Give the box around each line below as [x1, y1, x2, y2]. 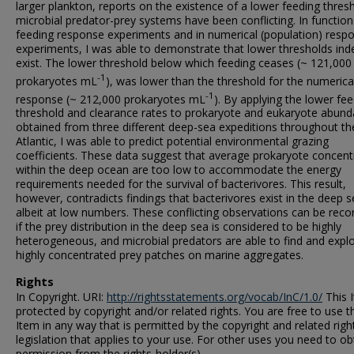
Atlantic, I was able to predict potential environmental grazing [16, 134, 329, 149]
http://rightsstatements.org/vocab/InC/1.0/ [107, 289, 322, 305]
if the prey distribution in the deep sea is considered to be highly [16, 219, 341, 235]
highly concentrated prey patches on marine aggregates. [16, 247, 303, 263]
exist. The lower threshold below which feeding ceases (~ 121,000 [16, 55, 352, 70]
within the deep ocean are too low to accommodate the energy [16, 162, 341, 178]
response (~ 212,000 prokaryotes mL [16, 91, 205, 107]
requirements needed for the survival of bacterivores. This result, [16, 176, 346, 192]
